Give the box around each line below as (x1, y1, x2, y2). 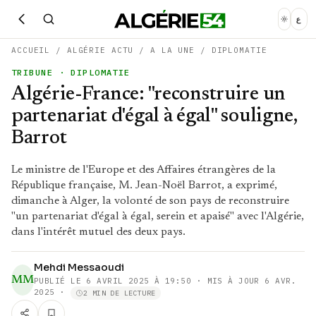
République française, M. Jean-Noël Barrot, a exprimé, (11, 180, 277, 191)
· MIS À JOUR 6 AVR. (191, 276, 297, 286)
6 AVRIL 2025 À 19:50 (86, 276, 192, 286)
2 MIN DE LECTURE (83, 288, 156, 298)
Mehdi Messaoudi (34, 261, 124, 274)
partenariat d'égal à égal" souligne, (11, 107, 297, 126)
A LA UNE (150, 45, 195, 55)
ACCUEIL (11, 45, 51, 55)
